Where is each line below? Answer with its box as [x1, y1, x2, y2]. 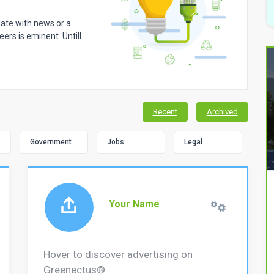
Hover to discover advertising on [43, 248, 193, 261]
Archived [206, 106, 238, 116]
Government [30, 137, 72, 146]
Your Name [108, 198, 160, 210]
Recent [152, 106, 177, 116]
